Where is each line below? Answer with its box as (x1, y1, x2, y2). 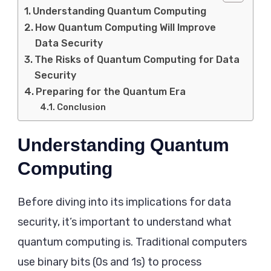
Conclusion (56, 101, 106, 113)
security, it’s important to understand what (18, 215, 232, 229)
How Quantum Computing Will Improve (35, 21, 217, 33)
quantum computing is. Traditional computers (18, 235, 247, 249)
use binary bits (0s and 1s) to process (18, 255, 201, 269)
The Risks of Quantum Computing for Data (34, 53, 240, 65)
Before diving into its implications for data (18, 195, 231, 209)
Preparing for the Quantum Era (36, 85, 186, 97)
